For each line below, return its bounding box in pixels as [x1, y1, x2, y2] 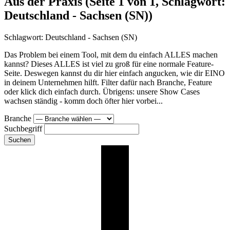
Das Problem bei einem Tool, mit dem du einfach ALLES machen [4, 50, 218, 60]
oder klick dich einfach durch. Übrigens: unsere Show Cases [4, 87, 200, 97]
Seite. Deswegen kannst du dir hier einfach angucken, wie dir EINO [4, 69, 225, 78]
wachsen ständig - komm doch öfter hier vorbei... [4, 97, 163, 106]
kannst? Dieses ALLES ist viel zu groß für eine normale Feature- [4, 60, 214, 69]
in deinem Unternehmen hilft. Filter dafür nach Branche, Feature [4, 78, 212, 87]
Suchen [8, 136, 31, 144]
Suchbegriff [4, 124, 42, 133]
